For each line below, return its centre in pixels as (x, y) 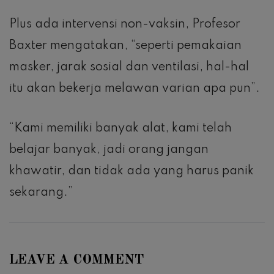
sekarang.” (41, 192)
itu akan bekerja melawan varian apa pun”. (135, 88)
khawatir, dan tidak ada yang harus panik (131, 171)
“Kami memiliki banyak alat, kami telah (120, 128)
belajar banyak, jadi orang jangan (109, 150)
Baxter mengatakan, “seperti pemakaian (125, 46)
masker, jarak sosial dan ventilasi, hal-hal (129, 67)
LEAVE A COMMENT (76, 260)
